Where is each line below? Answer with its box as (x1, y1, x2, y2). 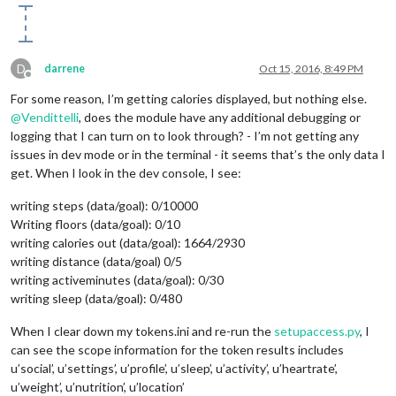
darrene (44, 62, 85, 76)
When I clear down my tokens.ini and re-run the (11, 324, 274, 339)
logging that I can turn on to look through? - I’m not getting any (11, 128, 359, 144)
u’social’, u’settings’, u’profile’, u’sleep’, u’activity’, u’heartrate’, (11, 361, 338, 377)
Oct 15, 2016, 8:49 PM (259, 62, 363, 76)
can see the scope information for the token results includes (11, 342, 344, 358)
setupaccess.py (274, 324, 360, 339)
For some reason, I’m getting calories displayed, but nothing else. (11, 91, 367, 107)
